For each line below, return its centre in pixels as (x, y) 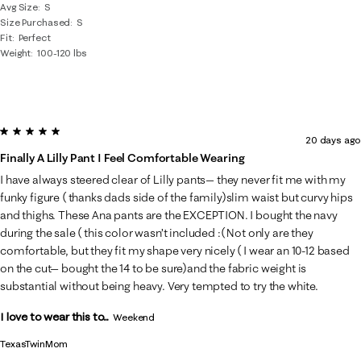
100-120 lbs (62, 52)
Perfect (34, 37)
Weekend (134, 317)
